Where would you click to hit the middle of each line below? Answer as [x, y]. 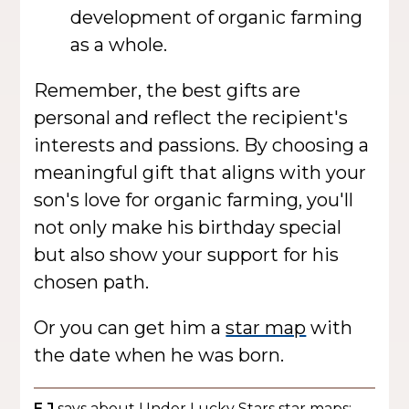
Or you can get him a [130, 327]
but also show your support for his [187, 254]
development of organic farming [217, 17]
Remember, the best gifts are [168, 90]
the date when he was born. [159, 355]
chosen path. [92, 282]
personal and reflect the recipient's [191, 117]
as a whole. [119, 44]
